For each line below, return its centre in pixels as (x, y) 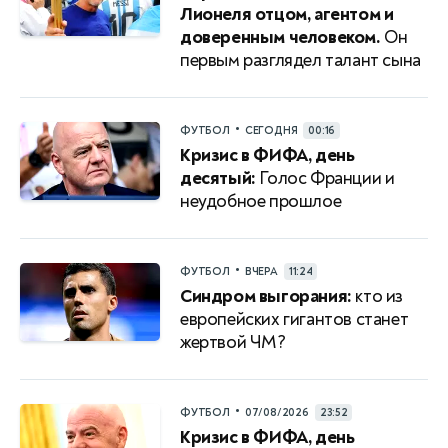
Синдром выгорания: (266, 296)
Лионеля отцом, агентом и (287, 14)
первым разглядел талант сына (300, 60)
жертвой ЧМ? (233, 342)
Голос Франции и (325, 178)
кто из (377, 296)
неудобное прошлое (261, 201)
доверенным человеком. (280, 37)
